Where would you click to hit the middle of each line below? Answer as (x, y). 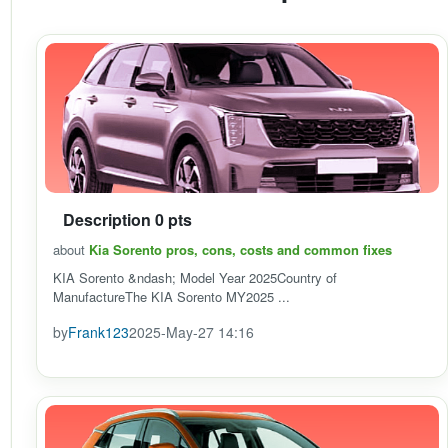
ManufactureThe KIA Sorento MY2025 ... (171, 296)
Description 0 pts (127, 219)
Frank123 (98, 332)
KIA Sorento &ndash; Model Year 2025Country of (195, 277)
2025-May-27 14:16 (191, 332)
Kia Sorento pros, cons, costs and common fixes (240, 249)
